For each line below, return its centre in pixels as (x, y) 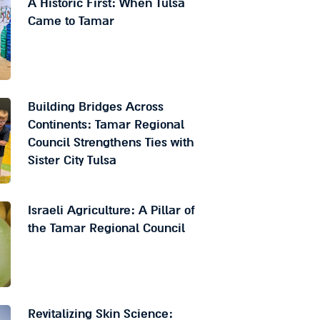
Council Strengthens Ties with (111, 143)
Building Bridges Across (95, 107)
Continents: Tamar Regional (106, 125)
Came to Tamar (71, 21)
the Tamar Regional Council (106, 229)
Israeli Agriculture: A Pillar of (111, 211)
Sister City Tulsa (72, 161)
